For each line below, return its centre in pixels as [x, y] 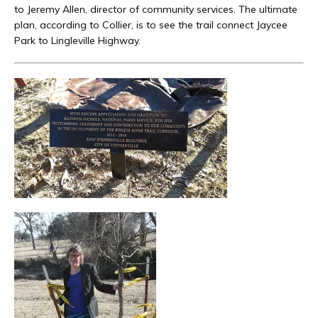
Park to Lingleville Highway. [77, 41]
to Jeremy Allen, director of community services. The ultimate [156, 10]
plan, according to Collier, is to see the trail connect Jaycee [151, 25]
